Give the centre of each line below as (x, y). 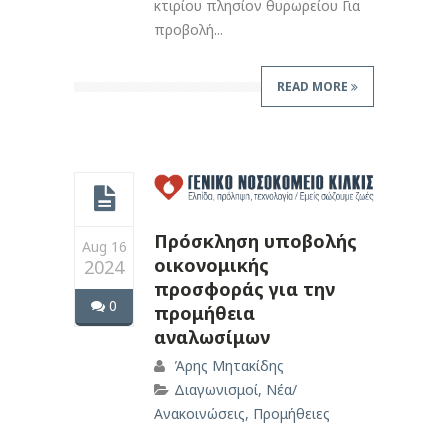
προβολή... (188, 30)
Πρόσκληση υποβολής (255, 241)
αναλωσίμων (212, 337)
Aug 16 (104, 247)
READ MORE (314, 87)
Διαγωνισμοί (216, 390)
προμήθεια (204, 313)
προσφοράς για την (244, 289)
